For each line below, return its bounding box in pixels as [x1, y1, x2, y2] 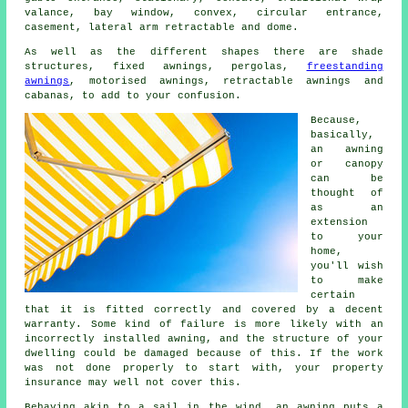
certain [311, 289, 356, 301]
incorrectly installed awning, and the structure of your [25, 332, 383, 344]
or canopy [311, 158, 383, 169]
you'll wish [311, 260, 383, 271]
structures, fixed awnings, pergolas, [25, 60, 307, 72]
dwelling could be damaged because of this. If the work [25, 347, 383, 359]
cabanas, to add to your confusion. [25, 89, 242, 101]
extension [311, 216, 369, 228]
